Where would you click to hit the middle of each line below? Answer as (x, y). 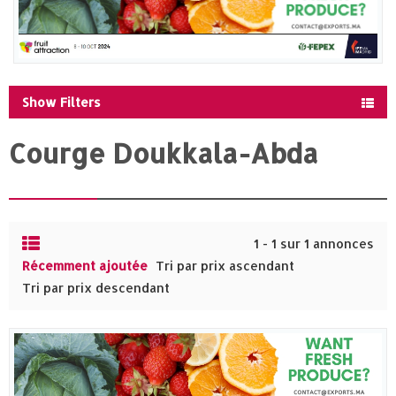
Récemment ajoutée (85, 266)
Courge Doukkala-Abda (164, 153)
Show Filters (61, 103)
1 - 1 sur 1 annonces (314, 244)
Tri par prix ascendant (225, 266)
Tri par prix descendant (96, 288)
